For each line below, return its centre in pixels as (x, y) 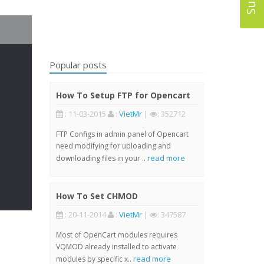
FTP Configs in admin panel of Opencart (122, 134)
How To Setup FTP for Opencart (123, 95)
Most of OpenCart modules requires (116, 235)
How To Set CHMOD (97, 196)
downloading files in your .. (101, 158)
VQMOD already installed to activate (116, 247)
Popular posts (78, 65)
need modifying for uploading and (113, 146)
